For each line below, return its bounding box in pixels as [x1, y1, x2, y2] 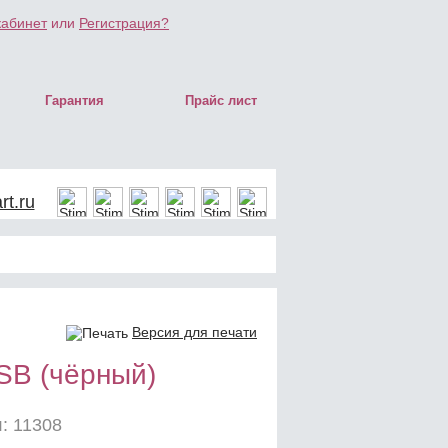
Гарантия [45, 93, 104, 108]
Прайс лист [185, 93, 257, 108]
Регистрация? [79, 15, 169, 31]
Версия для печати [132, 324, 257, 340]
